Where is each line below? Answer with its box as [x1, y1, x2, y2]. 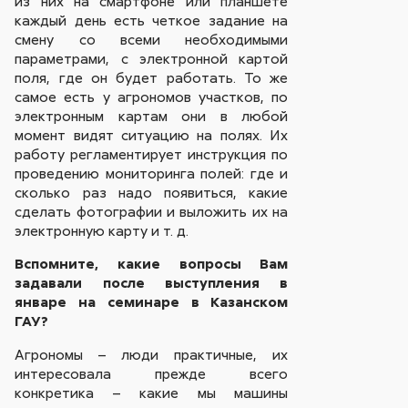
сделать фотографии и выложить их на [15, 201, 289, 220]
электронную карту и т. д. [15, 220, 189, 240]
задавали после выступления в [15, 273, 289, 292]
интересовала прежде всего [15, 363, 289, 382]
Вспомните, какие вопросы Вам [15, 254, 289, 273]
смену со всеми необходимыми [15, 29, 289, 48]
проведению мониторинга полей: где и [15, 163, 289, 182]
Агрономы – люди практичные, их [15, 344, 289, 363]
